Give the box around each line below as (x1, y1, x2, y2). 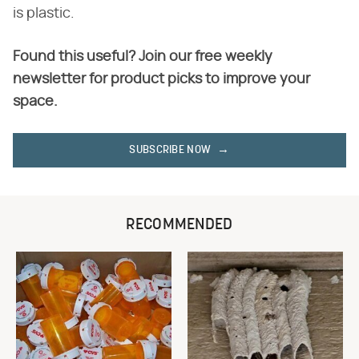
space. (13, 94, 58, 109)
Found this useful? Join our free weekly (13, 49, 272, 64)
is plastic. (13, 6, 75, 21)
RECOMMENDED (126, 216, 233, 233)
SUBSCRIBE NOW (129, 143, 212, 156)
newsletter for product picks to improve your (13, 71, 310, 87)
